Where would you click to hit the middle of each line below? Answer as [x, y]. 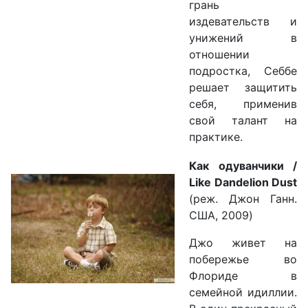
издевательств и [243, 22]
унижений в [243, 38]
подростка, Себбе [243, 71]
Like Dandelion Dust [243, 183]
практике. [216, 137]
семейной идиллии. [243, 293]
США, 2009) [221, 216]
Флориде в [243, 276]
